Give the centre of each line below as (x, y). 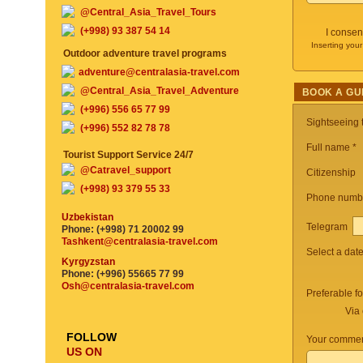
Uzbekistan (88, 217)
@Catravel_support (126, 170)
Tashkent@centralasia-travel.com (140, 241)
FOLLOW (92, 337)
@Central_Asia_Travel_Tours (148, 12)
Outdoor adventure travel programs (145, 53)
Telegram (329, 226)
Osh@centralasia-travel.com (128, 286)
